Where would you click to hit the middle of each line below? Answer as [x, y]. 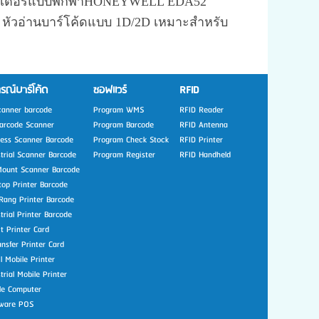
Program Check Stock [131, 140]
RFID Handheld [205, 155]
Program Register [124, 155]
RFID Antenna [204, 125]
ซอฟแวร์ [110, 90]
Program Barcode [124, 125]
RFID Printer [201, 140]
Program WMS [119, 110]
